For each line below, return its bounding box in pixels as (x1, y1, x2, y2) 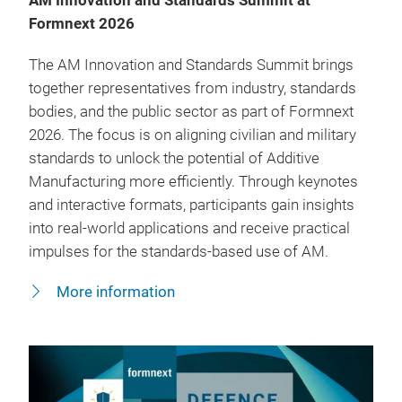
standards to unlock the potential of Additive (29, 149, 319, 167)
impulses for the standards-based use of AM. (29, 242, 328, 260)
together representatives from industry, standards (29, 79, 356, 97)
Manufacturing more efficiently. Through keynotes (29, 172, 358, 190)
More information (53, 283, 175, 301)
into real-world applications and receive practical (29, 219, 350, 237)
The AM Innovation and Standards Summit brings (29, 56, 354, 74)
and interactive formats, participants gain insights (29, 196, 354, 214)
